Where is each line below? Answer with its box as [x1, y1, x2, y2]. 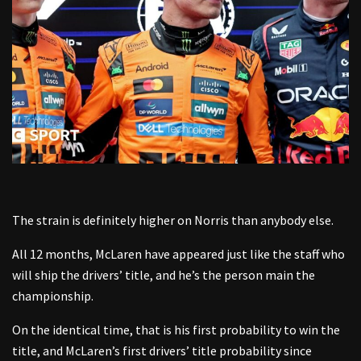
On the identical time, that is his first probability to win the [12, 321, 340, 338]
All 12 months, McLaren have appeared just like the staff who [12, 245, 345, 262]
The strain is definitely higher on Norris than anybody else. [12, 211, 334, 228]
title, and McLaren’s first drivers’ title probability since [12, 342, 312, 359]
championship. [12, 287, 93, 304]
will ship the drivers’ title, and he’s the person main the [12, 266, 315, 283]
